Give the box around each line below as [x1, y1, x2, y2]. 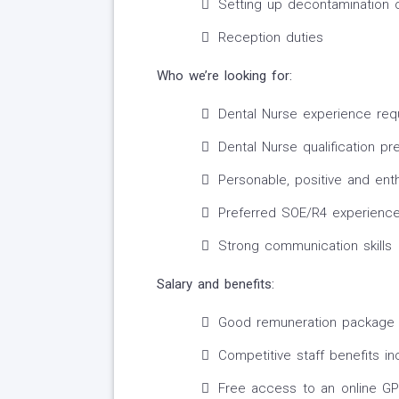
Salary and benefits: [156, 276, 274, 293]
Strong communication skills [217, 238, 392, 255]
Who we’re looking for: [156, 68, 292, 85]
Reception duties [217, 29, 323, 46]
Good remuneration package [217, 314, 395, 331]
